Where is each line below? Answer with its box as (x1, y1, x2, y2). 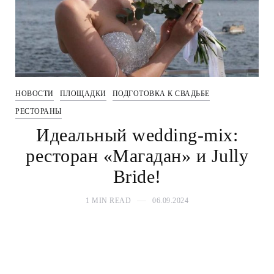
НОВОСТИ (15, 89, 54, 98)
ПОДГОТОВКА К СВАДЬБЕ (112, 89, 210, 98)
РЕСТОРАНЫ (15, 106, 62, 116)
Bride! (113, 166, 161, 187)
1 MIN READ (86, 196, 131, 205)
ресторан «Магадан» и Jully (26, 145, 248, 166)
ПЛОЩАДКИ (59, 89, 106, 98)
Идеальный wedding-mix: (36, 124, 238, 145)
